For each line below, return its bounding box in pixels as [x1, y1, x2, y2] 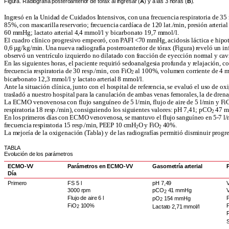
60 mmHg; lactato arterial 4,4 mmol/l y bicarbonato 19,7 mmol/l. [4, 29, 179, 36]
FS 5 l [67, 179, 82, 186]
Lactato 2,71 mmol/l [152, 203, 199, 210]
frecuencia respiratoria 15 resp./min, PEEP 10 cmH [4, 122, 136, 129]
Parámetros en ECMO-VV [67, 163, 133, 169]
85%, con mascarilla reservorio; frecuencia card [4, 21, 131, 29]
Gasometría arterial [152, 163, 202, 169]
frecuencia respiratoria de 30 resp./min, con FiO [4, 67, 131, 75]
